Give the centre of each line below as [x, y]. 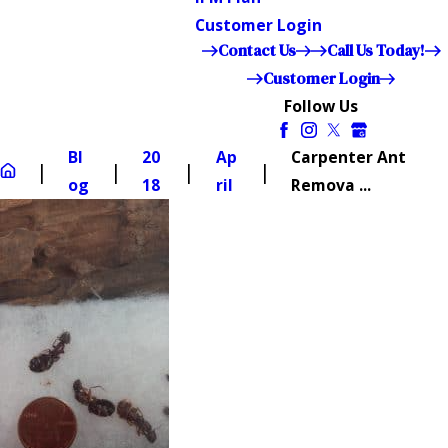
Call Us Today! [375, 50]
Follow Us [321, 105]
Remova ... [330, 184]
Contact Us [256, 50]
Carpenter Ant [348, 156]
